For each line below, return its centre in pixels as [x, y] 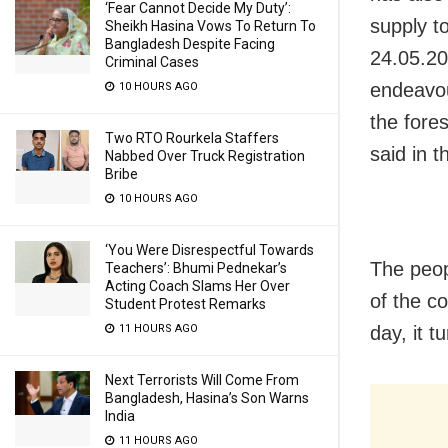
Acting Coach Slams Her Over [197, 286]
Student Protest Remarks [185, 304]
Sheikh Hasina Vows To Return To [210, 26]
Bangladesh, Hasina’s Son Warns [207, 398]
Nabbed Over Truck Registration [205, 156]
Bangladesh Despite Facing [190, 44]
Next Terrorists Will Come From [202, 380]
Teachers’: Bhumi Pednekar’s [196, 268]
